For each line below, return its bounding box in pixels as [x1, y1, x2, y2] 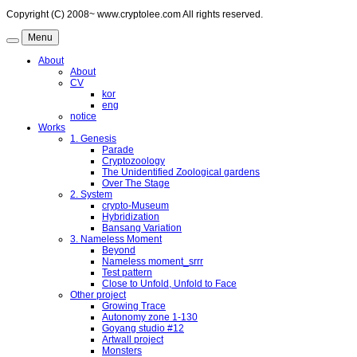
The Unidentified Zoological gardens [102, 166, 260, 178]
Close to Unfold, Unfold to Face [102, 277, 237, 289]
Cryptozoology [102, 155, 165, 167]
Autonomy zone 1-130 [102, 311, 198, 323]
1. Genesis [70, 132, 116, 144]
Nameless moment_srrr [102, 255, 203, 267]
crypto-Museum [102, 199, 169, 211]
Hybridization [102, 210, 159, 222]
